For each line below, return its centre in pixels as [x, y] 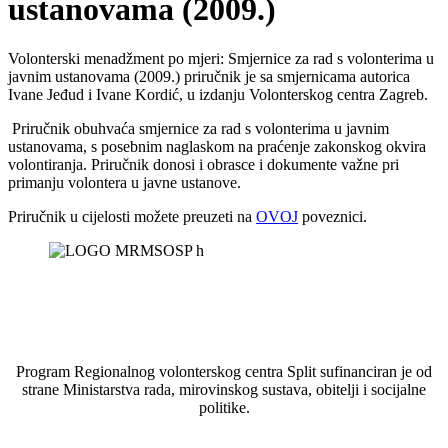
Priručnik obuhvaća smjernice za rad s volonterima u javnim [198, 128]
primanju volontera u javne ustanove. [124, 182]
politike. [224, 407]
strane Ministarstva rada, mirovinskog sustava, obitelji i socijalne [224, 389]
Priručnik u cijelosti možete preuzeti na [132, 216]
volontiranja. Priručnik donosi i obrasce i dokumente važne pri [203, 164]
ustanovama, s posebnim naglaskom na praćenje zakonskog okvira [217, 146]
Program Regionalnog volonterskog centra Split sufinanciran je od [224, 371]
